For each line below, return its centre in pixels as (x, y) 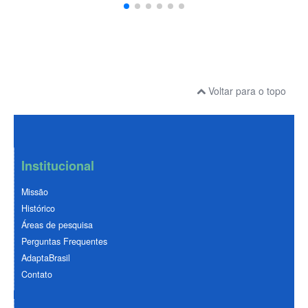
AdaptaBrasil (46, 258)
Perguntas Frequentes (64, 242)
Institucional (58, 166)
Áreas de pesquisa (57, 225)
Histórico (38, 209)
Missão (35, 192)
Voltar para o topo (246, 91)
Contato (37, 275)
